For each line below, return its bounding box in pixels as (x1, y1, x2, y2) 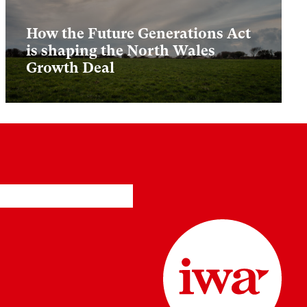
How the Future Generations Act (25, 25, 251, 42)
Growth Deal (25, 60, 114, 77)
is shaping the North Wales (25, 42, 215, 60)
